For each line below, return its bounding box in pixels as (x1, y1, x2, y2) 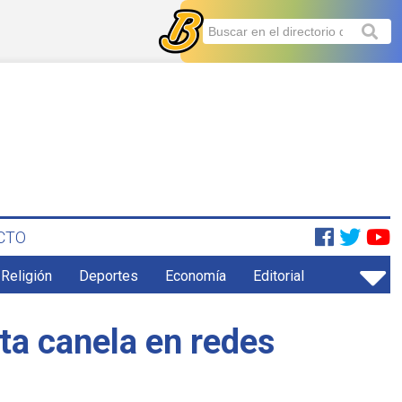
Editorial (253, 267, 305, 284)
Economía (165, 267, 227, 284)
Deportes (79, 267, 139, 284)
